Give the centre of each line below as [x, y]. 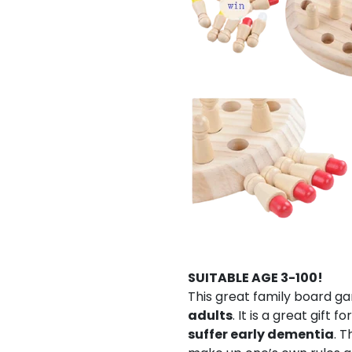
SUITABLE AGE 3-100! [255, 278]
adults [210, 315]
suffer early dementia [261, 334]
